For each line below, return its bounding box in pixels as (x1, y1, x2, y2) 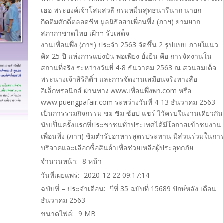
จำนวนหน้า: (41, 156, 78, 166)
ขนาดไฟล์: (41, 208, 74, 218)
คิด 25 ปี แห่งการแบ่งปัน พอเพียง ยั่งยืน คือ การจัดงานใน (41, 51, 212, 61)
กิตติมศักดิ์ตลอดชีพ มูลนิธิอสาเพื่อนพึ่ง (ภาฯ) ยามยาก (41, 17, 201, 27)
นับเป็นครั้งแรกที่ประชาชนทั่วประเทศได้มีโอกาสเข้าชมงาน (41, 120, 222, 130)
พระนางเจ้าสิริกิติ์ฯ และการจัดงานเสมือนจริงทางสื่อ (41, 74, 198, 84)
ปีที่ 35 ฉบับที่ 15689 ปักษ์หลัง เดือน (110, 183, 217, 193)
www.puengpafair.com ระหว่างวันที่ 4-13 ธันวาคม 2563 (41, 97, 216, 107)
